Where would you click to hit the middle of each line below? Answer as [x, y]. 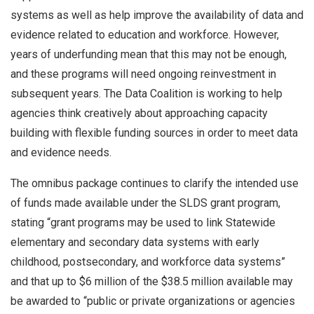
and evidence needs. [62, 152]
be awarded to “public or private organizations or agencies [153, 301]
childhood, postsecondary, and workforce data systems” [148, 261]
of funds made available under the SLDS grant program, [145, 203]
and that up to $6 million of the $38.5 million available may [152, 281]
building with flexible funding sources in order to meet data [154, 132]
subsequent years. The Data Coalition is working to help [146, 93]
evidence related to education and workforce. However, [145, 34]
